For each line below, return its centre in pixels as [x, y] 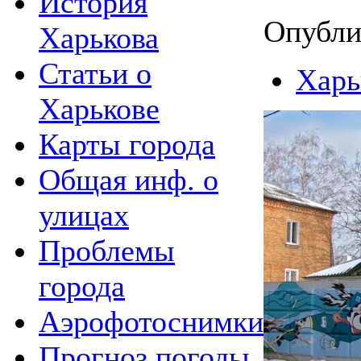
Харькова [99, 37]
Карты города [127, 144]
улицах [84, 215]
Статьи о [95, 73]
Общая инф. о [129, 179]
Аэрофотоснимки [151, 321]
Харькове [99, 108]
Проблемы [107, 250]
